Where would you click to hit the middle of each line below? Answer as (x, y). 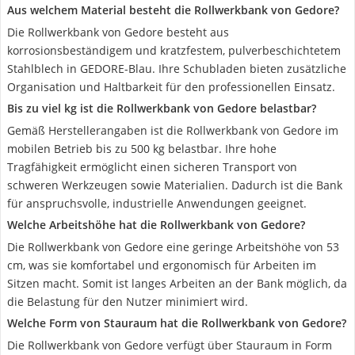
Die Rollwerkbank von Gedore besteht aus (118, 32)
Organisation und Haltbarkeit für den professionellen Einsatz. (171, 87)
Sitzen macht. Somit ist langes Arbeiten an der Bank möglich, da (177, 283)
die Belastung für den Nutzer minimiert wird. (128, 302)
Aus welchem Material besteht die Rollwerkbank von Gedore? (173, 10)
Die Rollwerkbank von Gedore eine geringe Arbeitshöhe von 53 (173, 247)
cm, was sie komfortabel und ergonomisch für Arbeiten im (162, 265)
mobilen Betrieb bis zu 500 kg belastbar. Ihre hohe (142, 149)
